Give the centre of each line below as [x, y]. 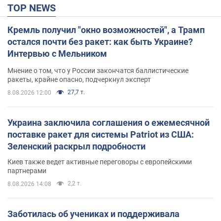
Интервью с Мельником [57, 53]
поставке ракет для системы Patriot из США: [101, 134]
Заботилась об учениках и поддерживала [93, 214]
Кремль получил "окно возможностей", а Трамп [106, 30]
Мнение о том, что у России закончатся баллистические [98, 70]
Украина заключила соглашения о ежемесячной [109, 122]
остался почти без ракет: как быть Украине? [100, 41]
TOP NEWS [35, 8]
